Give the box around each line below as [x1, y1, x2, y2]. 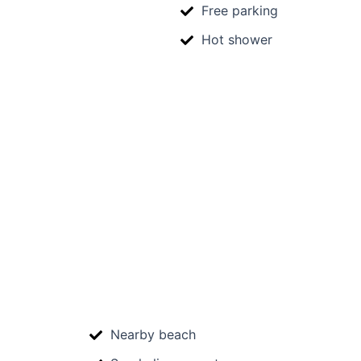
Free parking [201, 2, 278, 19]
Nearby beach [110, 326, 196, 342]
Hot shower [201, 31, 272, 48]
